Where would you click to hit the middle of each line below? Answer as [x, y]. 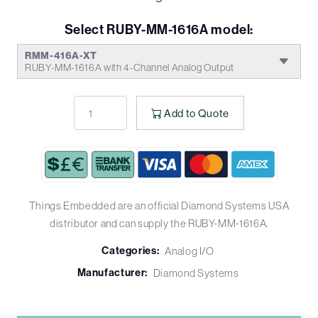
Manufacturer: [112, 273]
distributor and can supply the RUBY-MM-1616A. [159, 224]
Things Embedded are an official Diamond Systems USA [159, 206]
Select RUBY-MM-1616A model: [159, 30]
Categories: [131, 251]
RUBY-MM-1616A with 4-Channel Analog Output [130, 68]
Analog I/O [190, 251]
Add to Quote [197, 113]
